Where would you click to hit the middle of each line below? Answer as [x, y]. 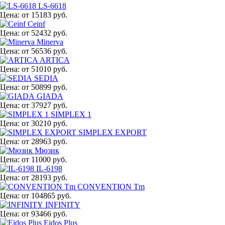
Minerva [50, 42]
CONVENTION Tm [111, 186]
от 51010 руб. [44, 69]
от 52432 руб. [44, 33]
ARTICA [55, 60]
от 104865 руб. [46, 195]
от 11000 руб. [44, 159]
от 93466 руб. [44, 213]
